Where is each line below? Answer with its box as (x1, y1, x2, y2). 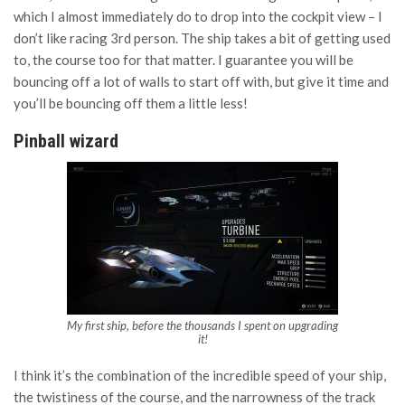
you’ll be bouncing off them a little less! (14, 95, 248, 112)
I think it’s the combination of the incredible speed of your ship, (14, 367, 386, 384)
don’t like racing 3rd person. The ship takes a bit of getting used (14, 30, 391, 47)
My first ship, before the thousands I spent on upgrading (67, 318, 338, 334)
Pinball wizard (14, 130, 118, 153)
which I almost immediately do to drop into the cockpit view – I (14, 8, 382, 25)
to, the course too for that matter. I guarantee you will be (14, 52, 353, 69)
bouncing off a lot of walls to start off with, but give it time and (14, 73, 389, 90)
